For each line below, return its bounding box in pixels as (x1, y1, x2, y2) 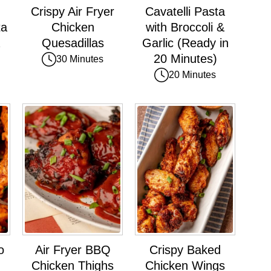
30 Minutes (56, 53, 103, 64)
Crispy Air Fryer (31, 4, 114, 18)
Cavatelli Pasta (145, 4, 225, 18)
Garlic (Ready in (142, 36, 229, 50)
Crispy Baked (149, 243, 221, 257)
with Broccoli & (146, 20, 224, 34)
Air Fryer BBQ (34, 243, 111, 257)
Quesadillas (41, 36, 104, 50)
